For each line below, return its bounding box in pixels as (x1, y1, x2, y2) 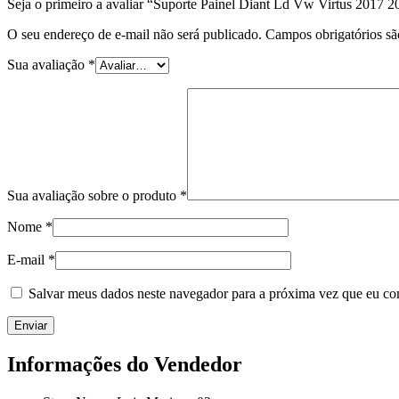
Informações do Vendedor (7, 353, 242, 377)
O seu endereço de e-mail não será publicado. (7, 27, 262, 43)
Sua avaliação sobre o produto (7, 188, 180, 204)
